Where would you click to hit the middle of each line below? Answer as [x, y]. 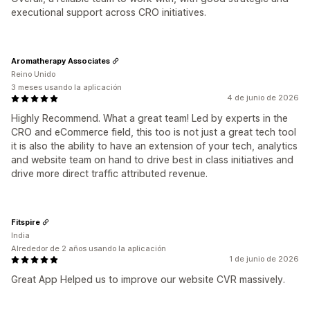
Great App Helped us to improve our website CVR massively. [148, 279]
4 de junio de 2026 [263, 98]
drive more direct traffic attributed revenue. [109, 173]
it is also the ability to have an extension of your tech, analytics [154, 146]
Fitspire [26, 222]
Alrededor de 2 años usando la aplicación [89, 248]
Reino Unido [33, 74]
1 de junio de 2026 [264, 259]
